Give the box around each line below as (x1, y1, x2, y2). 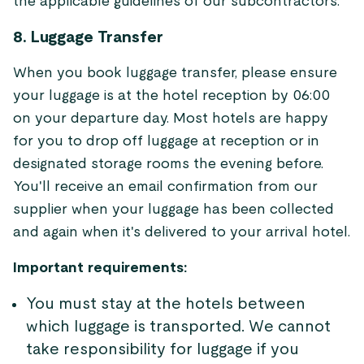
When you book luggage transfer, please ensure (13, 66, 337, 80)
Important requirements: (13, 261, 187, 275)
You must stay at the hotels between (26, 296, 305, 312)
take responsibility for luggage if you (26, 341, 299, 357)
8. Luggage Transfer (13, 29, 163, 45)
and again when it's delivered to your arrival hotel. (13, 225, 350, 240)
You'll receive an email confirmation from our (13, 180, 318, 194)
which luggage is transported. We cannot (26, 318, 331, 335)
